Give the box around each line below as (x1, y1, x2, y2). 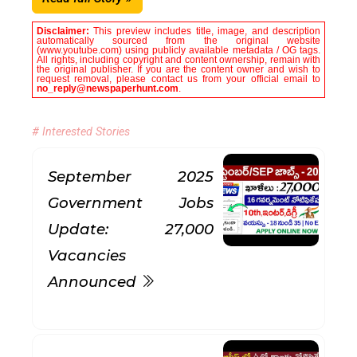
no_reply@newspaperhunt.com (37, 83, 178, 94)
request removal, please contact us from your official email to (37, 73, 320, 84)
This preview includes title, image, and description (93, 25, 321, 37)
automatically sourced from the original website (37, 35, 320, 46)
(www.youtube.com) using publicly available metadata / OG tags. (37, 45, 320, 56)
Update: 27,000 (48, 220, 214, 238)
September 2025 (48, 167, 214, 186)
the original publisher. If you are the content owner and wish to (37, 64, 320, 75)
